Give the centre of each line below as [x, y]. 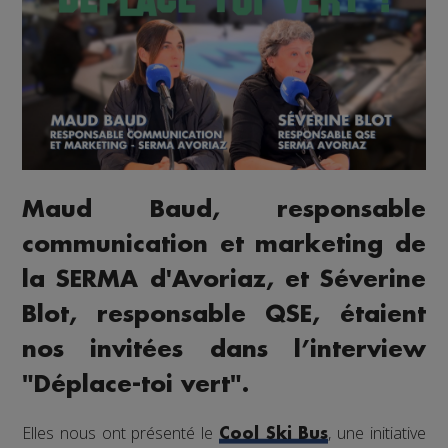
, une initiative [377, 432]
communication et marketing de [224, 244]
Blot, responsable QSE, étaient [224, 314]
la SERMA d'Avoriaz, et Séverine [224, 279]
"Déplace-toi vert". [136, 384]
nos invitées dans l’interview [224, 349]
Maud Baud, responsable [224, 209]
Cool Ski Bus [273, 433]
